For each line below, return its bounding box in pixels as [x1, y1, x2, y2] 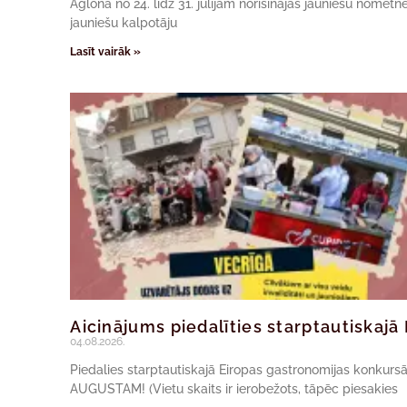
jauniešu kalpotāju [70, 15, 178, 30]
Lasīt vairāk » [70, 45, 142, 58]
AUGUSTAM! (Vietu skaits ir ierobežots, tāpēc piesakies [70, 382, 399, 397]
